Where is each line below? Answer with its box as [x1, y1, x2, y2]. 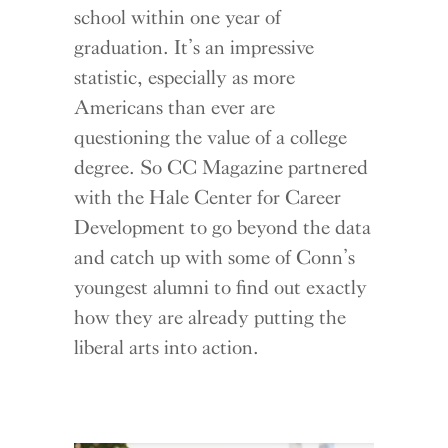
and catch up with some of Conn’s [74, 245, 356, 270]
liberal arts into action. [74, 335, 260, 360]
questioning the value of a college [74, 125, 348, 150]
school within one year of [74, 5, 282, 30]
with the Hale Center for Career [74, 185, 342, 210]
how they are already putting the [74, 305, 347, 330]
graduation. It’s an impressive [74, 35, 315, 60]
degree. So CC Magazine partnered [74, 155, 369, 180]
